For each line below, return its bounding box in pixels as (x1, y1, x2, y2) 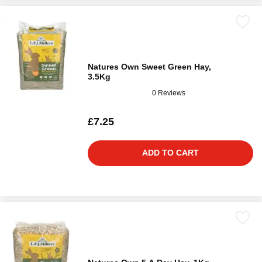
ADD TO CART (142, 148, 199, 157)
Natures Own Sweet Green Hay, (88, 62, 211, 71)
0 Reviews (152, 88, 185, 97)
